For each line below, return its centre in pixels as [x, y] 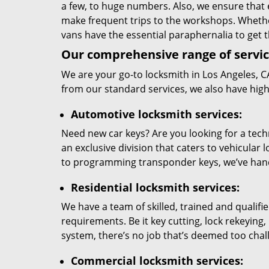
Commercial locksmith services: [157, 261]
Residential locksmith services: [155, 187]
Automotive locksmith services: [156, 114]
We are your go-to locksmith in [132, 74]
